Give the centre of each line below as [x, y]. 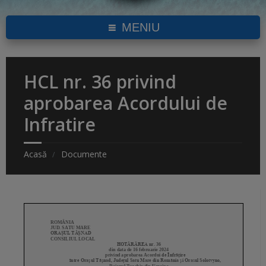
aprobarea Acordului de [126, 103]
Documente [84, 154]
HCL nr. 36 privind [100, 82]
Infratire [60, 125]
